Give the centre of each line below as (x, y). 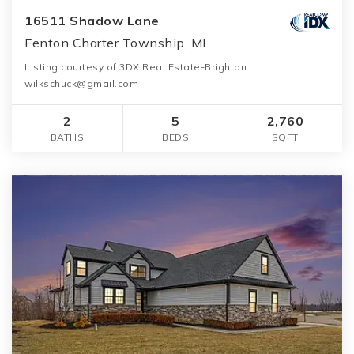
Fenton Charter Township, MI (115, 42)
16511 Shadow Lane (92, 20)
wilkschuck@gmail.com (81, 83)
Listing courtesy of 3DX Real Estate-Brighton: (137, 66)
